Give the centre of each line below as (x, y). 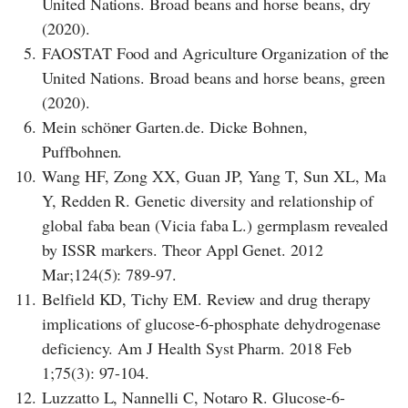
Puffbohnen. (82, 152)
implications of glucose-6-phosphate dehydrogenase (212, 324)
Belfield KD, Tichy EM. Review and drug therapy (206, 299)
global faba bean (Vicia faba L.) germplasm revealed (215, 225)
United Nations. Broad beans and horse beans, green (214, 78)
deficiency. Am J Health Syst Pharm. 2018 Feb (197, 348)
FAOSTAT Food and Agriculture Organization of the (216, 53)
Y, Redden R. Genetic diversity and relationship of (208, 201)
